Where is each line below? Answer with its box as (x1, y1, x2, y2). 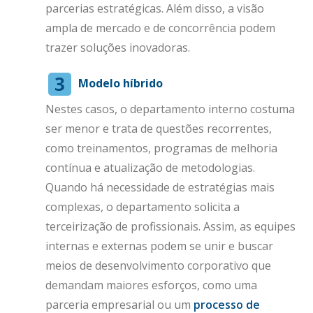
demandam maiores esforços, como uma (45, 277, 257, 293)
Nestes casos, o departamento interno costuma (45, 101, 295, 117)
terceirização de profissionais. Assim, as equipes (45, 219, 296, 235)
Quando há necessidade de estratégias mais (45, 180, 275, 196)
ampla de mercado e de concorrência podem (45, 20, 275, 36)
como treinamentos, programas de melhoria (45, 140, 277, 156)
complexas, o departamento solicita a (45, 199, 240, 215)
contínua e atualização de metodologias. (45, 160, 255, 176)
